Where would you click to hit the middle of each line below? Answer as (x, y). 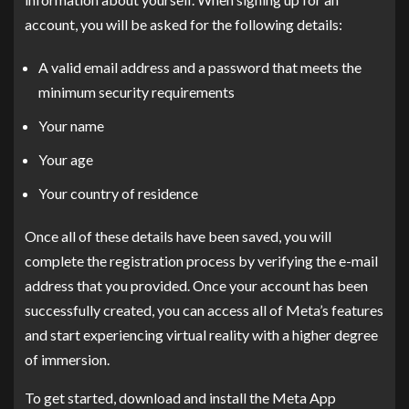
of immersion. (67, 359)
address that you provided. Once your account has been (196, 285)
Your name (71, 125)
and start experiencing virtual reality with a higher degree (201, 334)
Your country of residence (118, 193)
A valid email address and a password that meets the (200, 67)
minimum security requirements (136, 91)
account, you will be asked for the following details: (184, 24)
